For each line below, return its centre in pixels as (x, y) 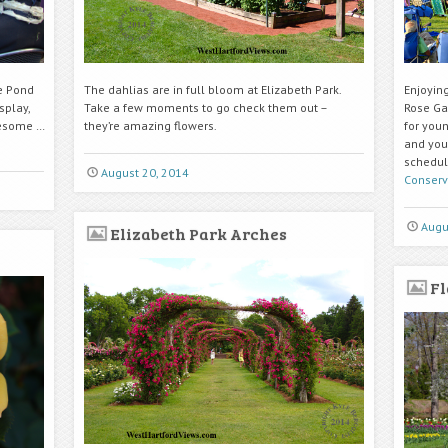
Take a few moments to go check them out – (205, 107)
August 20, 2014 (144, 172)
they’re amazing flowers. (150, 125)
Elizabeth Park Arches (198, 233)
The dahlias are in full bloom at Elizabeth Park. (212, 89)
